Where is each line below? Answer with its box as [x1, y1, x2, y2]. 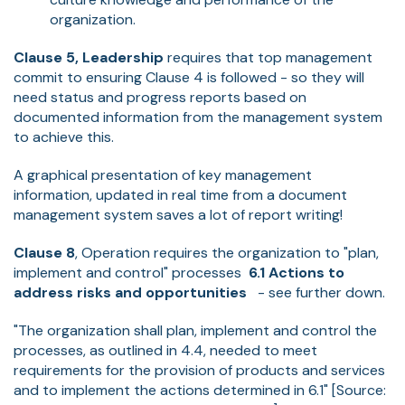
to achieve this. [14, 127, 114, 146]
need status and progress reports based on [14, 87, 306, 107]
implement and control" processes [14, 262, 249, 282]
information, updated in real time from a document [14, 184, 347, 204]
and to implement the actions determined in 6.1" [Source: [14, 380, 386, 400]
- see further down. [247, 282, 385, 302]
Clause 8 [14, 242, 75, 262]
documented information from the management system [14, 107, 382, 127]
